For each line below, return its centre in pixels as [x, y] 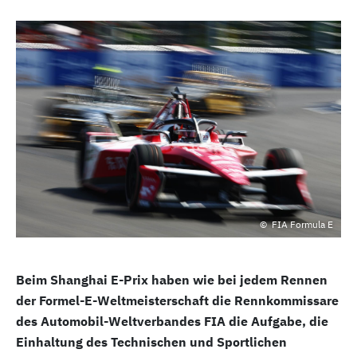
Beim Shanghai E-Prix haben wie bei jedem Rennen [172, 280]
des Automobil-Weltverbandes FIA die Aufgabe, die [172, 322]
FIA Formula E [301, 225]
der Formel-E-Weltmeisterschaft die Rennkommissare [177, 301]
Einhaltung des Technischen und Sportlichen [151, 342]
